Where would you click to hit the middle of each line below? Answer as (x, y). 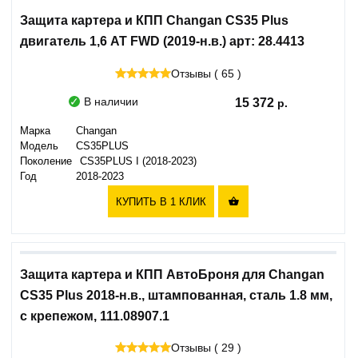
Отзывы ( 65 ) (206, 73)
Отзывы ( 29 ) (206, 348)
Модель (39, 146)
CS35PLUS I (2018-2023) (138, 161)
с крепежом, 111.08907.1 (95, 316)
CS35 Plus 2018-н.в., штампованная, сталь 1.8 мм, (176, 295)
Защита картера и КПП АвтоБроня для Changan (172, 274)
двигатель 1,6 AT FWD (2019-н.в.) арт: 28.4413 (162, 42)
